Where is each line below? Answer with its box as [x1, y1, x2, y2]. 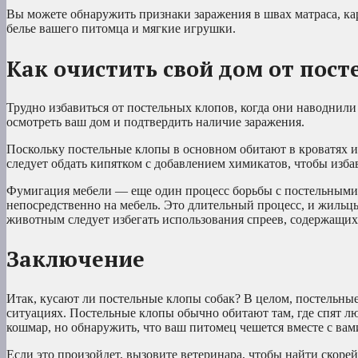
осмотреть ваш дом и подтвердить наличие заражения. [6, 115, 304, 129]
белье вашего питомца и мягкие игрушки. [6, 22, 236, 36]
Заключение [6, 245, 145, 274]
